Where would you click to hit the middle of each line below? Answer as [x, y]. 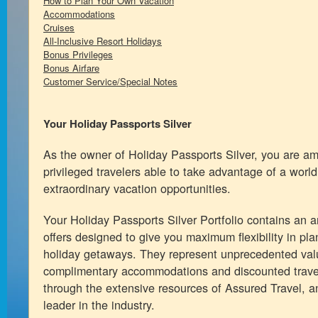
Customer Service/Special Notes [110, 81]
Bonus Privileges [78, 54]
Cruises [59, 27]
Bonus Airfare [71, 68]
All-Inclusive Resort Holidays [103, 41]
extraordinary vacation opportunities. [137, 188]
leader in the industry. [99, 305]
